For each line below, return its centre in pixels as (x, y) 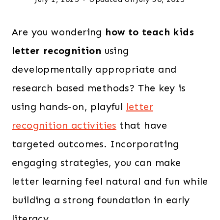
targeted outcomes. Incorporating (96, 144)
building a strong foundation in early (101, 200)
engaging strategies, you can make (96, 163)
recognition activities (64, 125)
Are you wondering (59, 32)
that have (142, 125)
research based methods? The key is (99, 88)
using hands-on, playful (69, 107)
